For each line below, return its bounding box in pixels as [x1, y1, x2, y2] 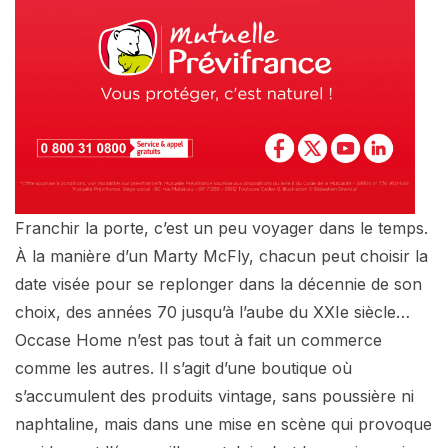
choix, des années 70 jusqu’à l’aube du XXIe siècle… [15, 301, 410, 322]
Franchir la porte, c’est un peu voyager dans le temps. [15, 217, 428, 238]
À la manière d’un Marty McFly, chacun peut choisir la [15, 245, 428, 266]
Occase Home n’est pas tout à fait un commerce [15, 329, 382, 350]
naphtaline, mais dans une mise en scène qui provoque [15, 413, 432, 434]
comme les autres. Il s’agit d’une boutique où [15, 357, 352, 378]
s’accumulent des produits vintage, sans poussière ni [15, 385, 414, 406]
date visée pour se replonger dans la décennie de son [15, 273, 422, 294]
